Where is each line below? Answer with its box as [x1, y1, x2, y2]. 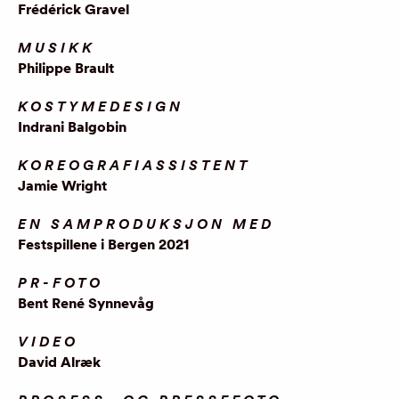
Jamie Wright [18, 176, 107, 195]
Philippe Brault [18, 59, 114, 77]
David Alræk [18, 353, 101, 371]
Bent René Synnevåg [18, 294, 154, 313]
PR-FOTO [18, 273, 103, 292]
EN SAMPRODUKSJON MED [18, 215, 274, 233]
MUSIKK [18, 38, 95, 57]
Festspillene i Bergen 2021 [18, 235, 189, 254]
